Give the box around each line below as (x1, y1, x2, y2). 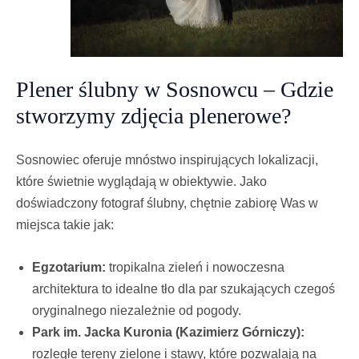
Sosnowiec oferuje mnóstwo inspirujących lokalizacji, (16, 153, 318, 167)
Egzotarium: (32, 260, 106, 274)
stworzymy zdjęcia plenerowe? (16, 103, 291, 128)
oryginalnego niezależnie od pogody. (32, 304, 241, 317)
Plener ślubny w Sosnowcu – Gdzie (16, 76, 333, 102)
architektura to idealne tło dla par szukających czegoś (32, 282, 335, 296)
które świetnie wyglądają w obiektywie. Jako (16, 175, 267, 189)
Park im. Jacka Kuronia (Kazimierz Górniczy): (32, 325, 305, 339)
